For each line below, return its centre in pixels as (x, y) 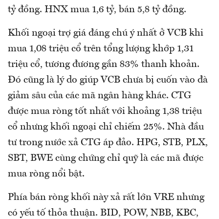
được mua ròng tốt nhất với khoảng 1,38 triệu (105, 112)
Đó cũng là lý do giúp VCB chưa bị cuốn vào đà (108, 80)
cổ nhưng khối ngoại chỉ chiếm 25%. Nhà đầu (106, 127)
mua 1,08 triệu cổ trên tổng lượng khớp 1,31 (101, 49)
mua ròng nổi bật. (46, 174)
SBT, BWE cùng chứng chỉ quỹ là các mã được (106, 159)
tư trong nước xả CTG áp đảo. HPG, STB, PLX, (108, 143)
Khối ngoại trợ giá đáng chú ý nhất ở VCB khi (106, 33)
